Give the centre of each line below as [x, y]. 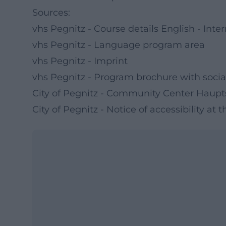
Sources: [51, 13]
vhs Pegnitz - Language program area [119, 45]
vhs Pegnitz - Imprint [80, 61]
